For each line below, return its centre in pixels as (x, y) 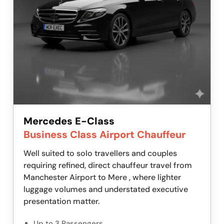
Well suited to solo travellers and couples (100, 153)
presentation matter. (61, 201)
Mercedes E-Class (69, 121)
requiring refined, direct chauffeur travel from (108, 165)
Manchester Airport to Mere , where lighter (102, 177)
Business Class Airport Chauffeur (104, 135)
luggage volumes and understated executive (106, 189)
